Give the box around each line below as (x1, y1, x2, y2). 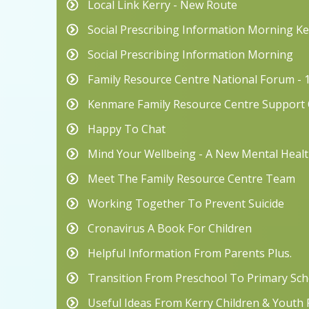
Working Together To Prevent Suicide (88, 196, 284, 212)
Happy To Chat (88, 121, 166, 137)
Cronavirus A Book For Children (88, 221, 252, 237)
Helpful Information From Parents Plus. (88, 246, 292, 261)
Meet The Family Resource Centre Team (88, 171, 295, 187)
